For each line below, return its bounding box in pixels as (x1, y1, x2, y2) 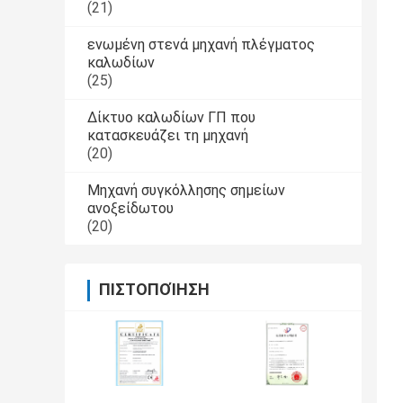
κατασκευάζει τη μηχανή (87, 127, 248, 145)
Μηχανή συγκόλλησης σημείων (87, 182, 285, 200)
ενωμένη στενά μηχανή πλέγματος (87, 36, 315, 54)
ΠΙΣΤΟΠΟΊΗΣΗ (99, 280, 210, 300)
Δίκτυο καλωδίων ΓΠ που (87, 109, 255, 127)
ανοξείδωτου (87, 200, 174, 218)
